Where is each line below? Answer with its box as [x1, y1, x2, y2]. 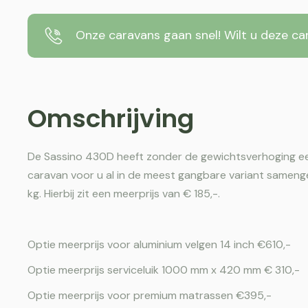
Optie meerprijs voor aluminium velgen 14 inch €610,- [27, 236, 291, 252]
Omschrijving [27, 100, 194, 136]
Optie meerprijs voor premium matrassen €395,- [27, 287, 272, 302]
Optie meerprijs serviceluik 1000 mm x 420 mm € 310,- [27, 262, 300, 277]
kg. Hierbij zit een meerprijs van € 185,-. [27, 186, 220, 201]
